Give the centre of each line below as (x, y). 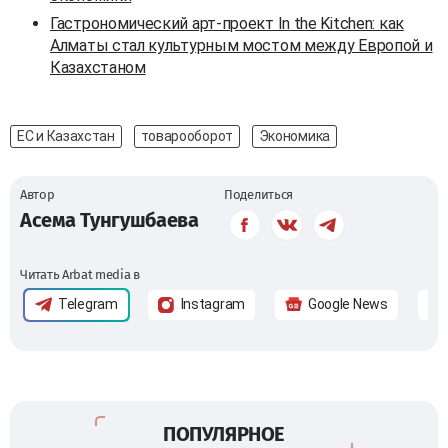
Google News (347, 304)
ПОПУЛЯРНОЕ (224, 433)
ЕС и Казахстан (66, 135)
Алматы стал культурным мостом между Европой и (241, 45)
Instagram (212, 304)
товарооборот (186, 135)
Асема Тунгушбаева (109, 219)
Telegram (88, 304)
